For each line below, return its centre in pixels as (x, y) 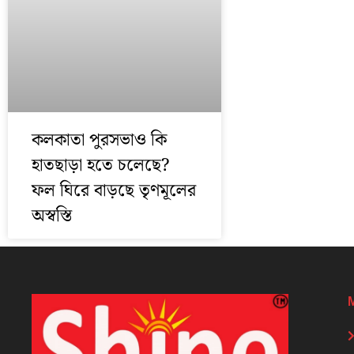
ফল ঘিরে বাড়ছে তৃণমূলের (114, 190)
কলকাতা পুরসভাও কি (99, 140)
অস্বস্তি (52, 216)
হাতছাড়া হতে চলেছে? (101, 165)
